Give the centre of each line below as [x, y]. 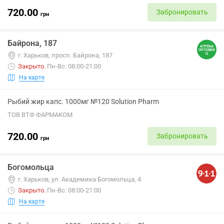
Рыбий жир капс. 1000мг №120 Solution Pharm [83, 101]
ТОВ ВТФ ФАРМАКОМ [40, 115]
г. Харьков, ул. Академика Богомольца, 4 [79, 179]
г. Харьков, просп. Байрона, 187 [65, 55]
